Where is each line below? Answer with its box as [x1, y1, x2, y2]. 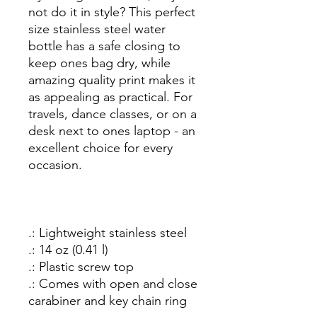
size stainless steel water [28, 21, 166, 37]
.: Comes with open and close [28, 276, 197, 292]
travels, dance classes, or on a [28, 106, 197, 122]
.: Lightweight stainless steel [28, 225, 187, 241]
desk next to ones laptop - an [28, 123, 195, 139]
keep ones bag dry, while [28, 55, 171, 71]
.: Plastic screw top [28, 259, 134, 275]
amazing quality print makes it [28, 72, 195, 88]
